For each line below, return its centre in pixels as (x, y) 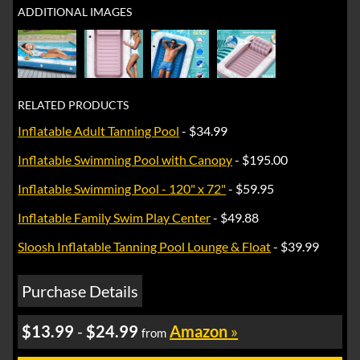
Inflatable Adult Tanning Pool (99, 131)
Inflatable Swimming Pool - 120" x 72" (122, 189)
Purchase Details (80, 291)
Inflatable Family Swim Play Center (115, 218)
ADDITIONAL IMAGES (75, 11)
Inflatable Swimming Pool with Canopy (125, 160)
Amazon (199, 331)
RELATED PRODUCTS (74, 105)
